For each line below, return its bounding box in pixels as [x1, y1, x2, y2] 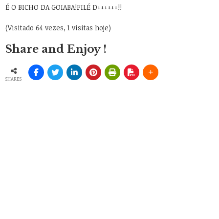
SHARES [5, 75, 22, 82]
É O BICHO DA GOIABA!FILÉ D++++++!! [5, 2, 122, 12]
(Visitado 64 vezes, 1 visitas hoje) [5, 23, 111, 33]
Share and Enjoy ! [5, 43, 107, 56]
